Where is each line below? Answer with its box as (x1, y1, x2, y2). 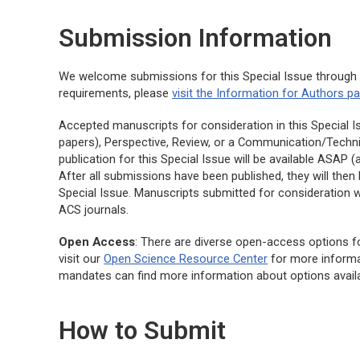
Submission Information (59, 22, 333, 53)
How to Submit (59, 316, 227, 346)
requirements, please (59, 85, 173, 100)
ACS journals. (59, 202, 129, 218)
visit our (59, 252, 104, 267)
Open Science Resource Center (104, 252, 268, 267)
